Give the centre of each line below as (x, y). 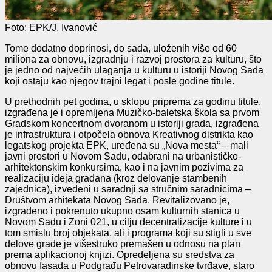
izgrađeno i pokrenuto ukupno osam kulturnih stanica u (122, 211)
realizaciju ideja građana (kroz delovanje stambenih (116, 178)
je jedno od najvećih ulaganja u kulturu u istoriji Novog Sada (134, 70)
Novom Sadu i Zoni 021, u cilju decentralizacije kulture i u (128, 222)
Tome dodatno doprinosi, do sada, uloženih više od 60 (121, 48)
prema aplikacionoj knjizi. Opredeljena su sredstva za (120, 254)
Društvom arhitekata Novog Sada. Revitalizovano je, (117, 200)
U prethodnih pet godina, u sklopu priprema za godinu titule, (133, 101)
